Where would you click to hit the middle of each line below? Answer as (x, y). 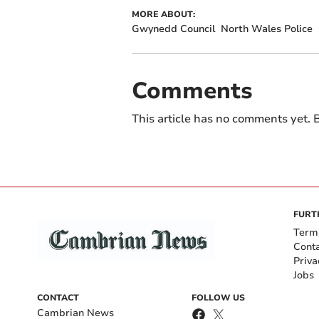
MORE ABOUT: (163, 15)
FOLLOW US (218, 298)
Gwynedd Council (173, 29)
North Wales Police (266, 29)
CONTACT (58, 298)
